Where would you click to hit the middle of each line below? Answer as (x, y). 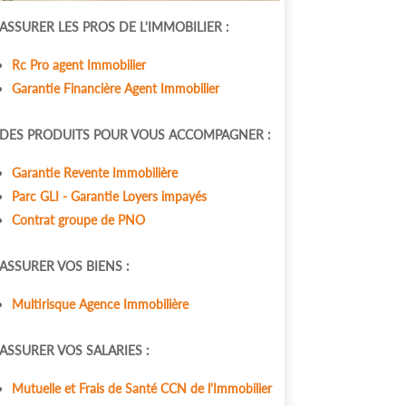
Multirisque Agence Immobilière (101, 304)
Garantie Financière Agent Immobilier (116, 88)
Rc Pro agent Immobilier (79, 64)
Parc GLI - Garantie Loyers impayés (110, 196)
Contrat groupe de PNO (79, 219)
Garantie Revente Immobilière (97, 172)
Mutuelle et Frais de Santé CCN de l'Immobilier (142, 388)
